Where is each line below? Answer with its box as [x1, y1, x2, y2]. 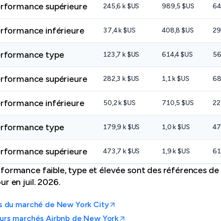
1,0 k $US [162, 123, 190, 131]
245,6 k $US [103, 2, 140, 10]
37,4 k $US [103, 26, 136, 35]
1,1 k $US [162, 74, 189, 83]
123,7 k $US [103, 50, 140, 59]
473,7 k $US [103, 147, 140, 155]
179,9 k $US [103, 123, 140, 131]
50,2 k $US [103, 99, 136, 107]
